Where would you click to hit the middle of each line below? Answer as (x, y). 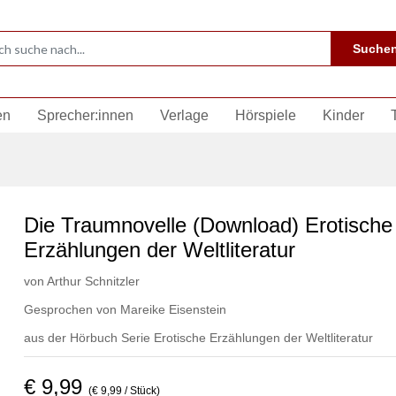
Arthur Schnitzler (93, 281)
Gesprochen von (72, 309)
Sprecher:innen (85, 115)
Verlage (184, 115)
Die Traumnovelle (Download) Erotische (208, 225)
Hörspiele (266, 115)
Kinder (343, 115)
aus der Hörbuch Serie (88, 338)
